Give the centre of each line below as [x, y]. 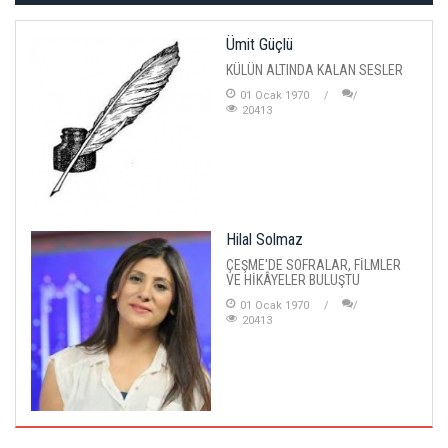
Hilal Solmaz [264, 239]
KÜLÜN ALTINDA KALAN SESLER [314, 69]
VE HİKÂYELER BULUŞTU [293, 279]
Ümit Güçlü [259, 44]
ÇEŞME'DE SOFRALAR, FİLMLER [313, 264]
